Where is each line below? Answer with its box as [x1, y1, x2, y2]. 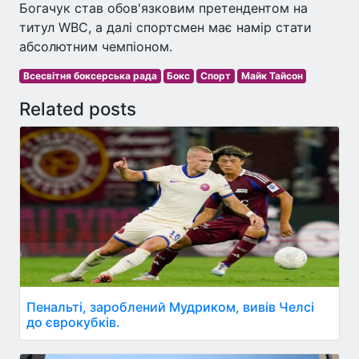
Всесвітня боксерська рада [22, 69, 157, 82]
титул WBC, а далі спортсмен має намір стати [19, 18, 312, 35]
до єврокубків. [26, 313, 120, 330]
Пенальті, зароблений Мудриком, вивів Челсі [26, 298, 314, 315]
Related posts [19, 97, 136, 119]
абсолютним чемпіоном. [19, 38, 172, 54]
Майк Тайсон [240, 69, 303, 82]
